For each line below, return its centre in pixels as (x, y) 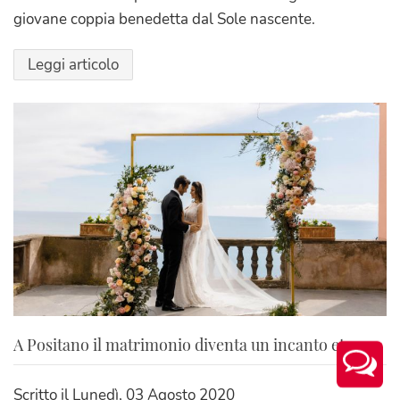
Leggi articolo (73, 64)
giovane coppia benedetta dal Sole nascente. (164, 19)
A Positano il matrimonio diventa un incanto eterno (196, 344)
